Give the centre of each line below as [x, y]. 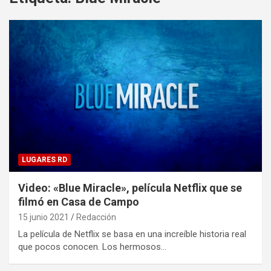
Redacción [96, 217]
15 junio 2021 [44, 217]
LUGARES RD [44, 160]
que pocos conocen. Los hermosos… [92, 247]
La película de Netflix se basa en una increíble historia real [132, 234]
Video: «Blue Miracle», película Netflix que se [130, 188]
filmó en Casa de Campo [79, 202]
